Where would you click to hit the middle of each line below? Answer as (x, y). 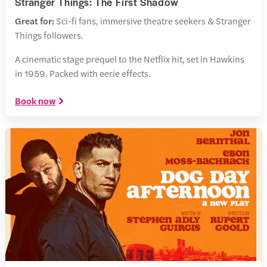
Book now (35, 100)
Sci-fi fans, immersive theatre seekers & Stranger (153, 20)
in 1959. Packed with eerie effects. (83, 73)
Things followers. (49, 35)
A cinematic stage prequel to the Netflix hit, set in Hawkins (130, 58)
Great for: (35, 20)
